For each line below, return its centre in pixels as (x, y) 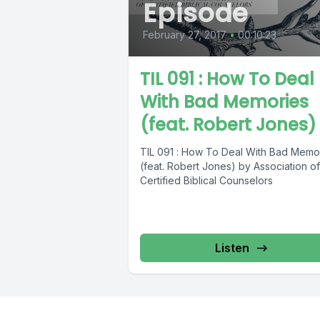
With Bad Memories (224, 102)
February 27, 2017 (185, 35)
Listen (232, 248)
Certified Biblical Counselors (206, 181)
